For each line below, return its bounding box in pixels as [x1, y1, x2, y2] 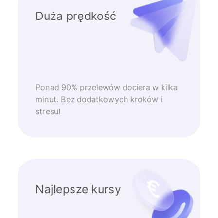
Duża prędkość [35, 9, 117, 23]
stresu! [35, 107, 61, 117]
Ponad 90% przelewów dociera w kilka [35, 82, 178, 92]
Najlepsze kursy [35, 182, 121, 196]
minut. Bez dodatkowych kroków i [35, 95, 163, 104]
